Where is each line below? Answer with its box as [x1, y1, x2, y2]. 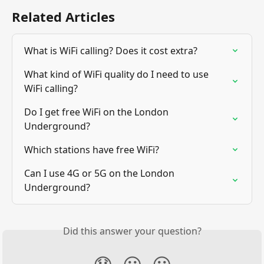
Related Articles [12, 7, 115, 25]
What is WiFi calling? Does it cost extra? [24, 44, 197, 57]
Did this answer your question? [62, 224, 202, 237]
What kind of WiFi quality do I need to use [24, 67, 211, 81]
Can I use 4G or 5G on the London [24, 166, 177, 180]
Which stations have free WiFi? [24, 143, 159, 156]
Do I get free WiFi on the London [24, 105, 171, 118]
